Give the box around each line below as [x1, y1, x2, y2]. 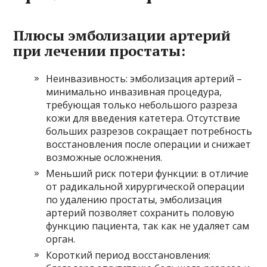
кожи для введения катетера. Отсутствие [46, 111, 241, 125]
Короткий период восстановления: [46, 249, 211, 262]
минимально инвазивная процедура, [46, 85, 222, 99]
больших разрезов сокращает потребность [46, 125, 253, 138]
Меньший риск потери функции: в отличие [46, 167, 249, 181]
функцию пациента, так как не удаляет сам [46, 219, 250, 233]
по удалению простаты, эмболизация [46, 193, 222, 207]
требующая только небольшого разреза [46, 98, 238, 112]
